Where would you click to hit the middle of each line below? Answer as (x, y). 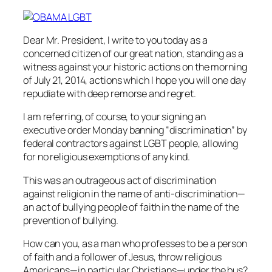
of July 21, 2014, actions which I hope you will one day (134, 80)
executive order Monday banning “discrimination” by (135, 130)
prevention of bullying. (71, 220)
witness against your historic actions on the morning (135, 67)
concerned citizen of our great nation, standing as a (133, 54)
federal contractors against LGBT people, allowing (131, 144)
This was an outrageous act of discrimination (120, 180)
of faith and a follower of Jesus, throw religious (123, 257)
